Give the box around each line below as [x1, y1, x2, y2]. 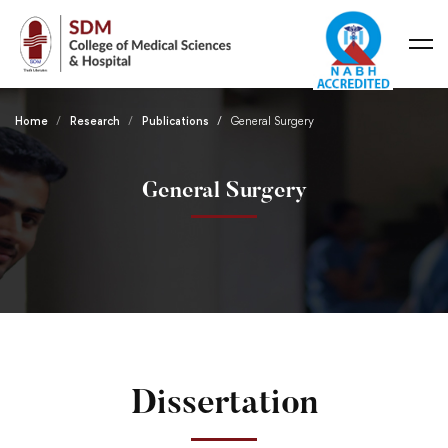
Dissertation [130, 388, 318, 422]
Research [70, 114, 120, 128]
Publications [142, 114, 209, 128]
